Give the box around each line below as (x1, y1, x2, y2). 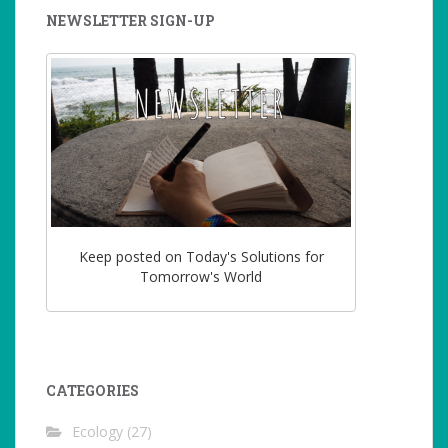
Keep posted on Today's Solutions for (78, 246, 324, 266)
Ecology (72, 422, 123, 442)
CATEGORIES (46, 381, 139, 401)
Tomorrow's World (140, 266, 262, 286)
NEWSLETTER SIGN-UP (46, 10, 215, 30)
